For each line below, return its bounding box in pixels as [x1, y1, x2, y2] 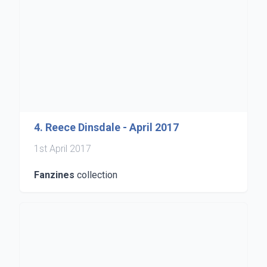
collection [74, 169, 117, 181]
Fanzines [34, 169, 74, 181]
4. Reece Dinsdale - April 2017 [34, 121, 179, 133]
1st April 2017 [34, 143, 91, 154]
